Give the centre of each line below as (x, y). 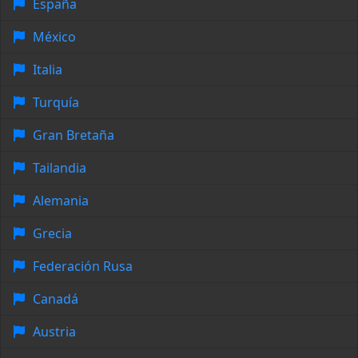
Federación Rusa (83, 267)
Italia (48, 70)
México (54, 37)
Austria (54, 332)
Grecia (52, 234)
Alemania (61, 201)
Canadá (56, 299)
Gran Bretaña (74, 135)
